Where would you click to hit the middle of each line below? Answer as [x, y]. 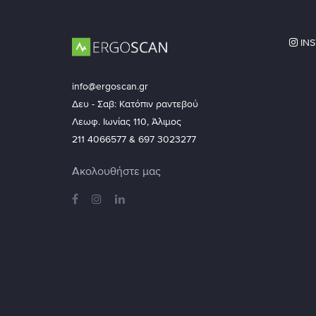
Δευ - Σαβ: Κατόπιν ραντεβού [135, 104]
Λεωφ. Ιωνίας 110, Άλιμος [127, 122]
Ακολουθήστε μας [116, 171]
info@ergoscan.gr [110, 87]
